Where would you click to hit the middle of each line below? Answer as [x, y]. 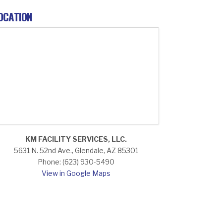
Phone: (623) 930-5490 [76, 162]
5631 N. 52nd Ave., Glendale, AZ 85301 [76, 151]
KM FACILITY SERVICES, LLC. [76, 139]
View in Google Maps [76, 173]
